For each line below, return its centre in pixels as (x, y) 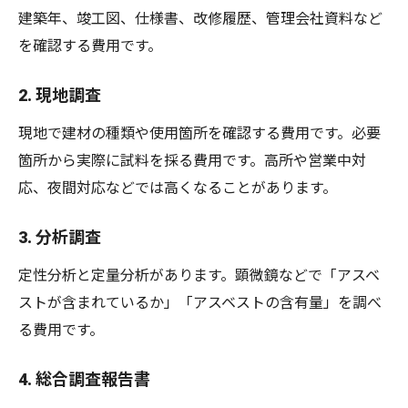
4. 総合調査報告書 (84, 380)
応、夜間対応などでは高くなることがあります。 (178, 189)
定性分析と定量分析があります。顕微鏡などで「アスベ (199, 276)
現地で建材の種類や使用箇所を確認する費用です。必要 (199, 134)
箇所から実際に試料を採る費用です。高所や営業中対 (192, 161)
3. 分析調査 (60, 238)
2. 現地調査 (60, 96)
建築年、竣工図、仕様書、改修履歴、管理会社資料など (200, 19)
